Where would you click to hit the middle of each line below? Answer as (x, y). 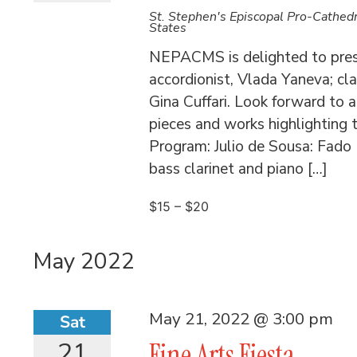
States (168, 27)
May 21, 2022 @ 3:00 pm (241, 319)
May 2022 (84, 262)
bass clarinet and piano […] (239, 169)
